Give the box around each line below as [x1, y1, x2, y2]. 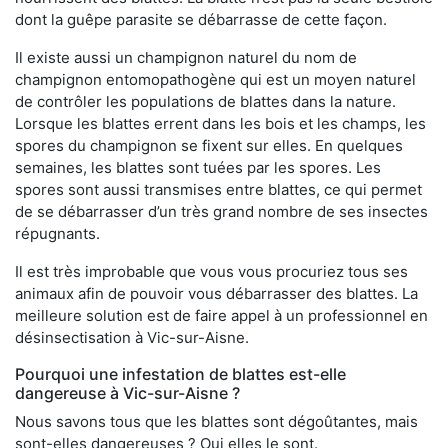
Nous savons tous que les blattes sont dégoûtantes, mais [15, 412, 418, 432]
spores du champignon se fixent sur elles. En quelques [15, 136, 403, 156]
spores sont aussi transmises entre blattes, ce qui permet [15, 180, 422, 200]
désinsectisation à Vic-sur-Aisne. [15, 328, 249, 348]
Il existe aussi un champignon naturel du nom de [15, 48, 357, 68]
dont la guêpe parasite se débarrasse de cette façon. [15, 10, 387, 30]
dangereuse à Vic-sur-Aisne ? [15, 383, 240, 404]
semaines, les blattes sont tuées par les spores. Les [15, 158, 381, 178]
